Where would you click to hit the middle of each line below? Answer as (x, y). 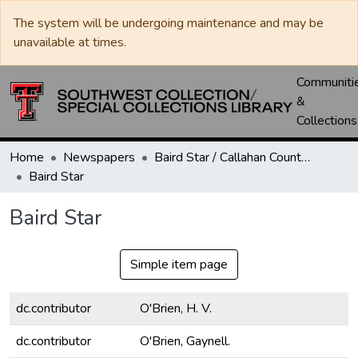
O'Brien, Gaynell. (185, 341)
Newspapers (99, 157)
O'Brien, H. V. (176, 308)
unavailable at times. (70, 42)
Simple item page (179, 265)
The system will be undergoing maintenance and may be (169, 23)
